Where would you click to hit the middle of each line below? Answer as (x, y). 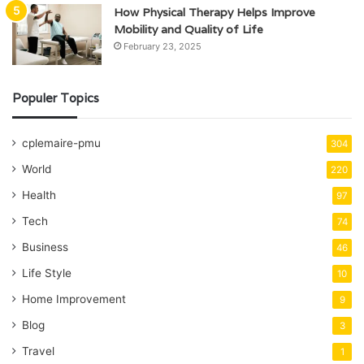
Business (45, 247)
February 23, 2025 (162, 46)
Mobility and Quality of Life (188, 29)
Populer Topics (56, 97)
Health (39, 195)
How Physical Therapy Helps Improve (214, 12)
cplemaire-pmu (61, 143)
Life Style (47, 273)
